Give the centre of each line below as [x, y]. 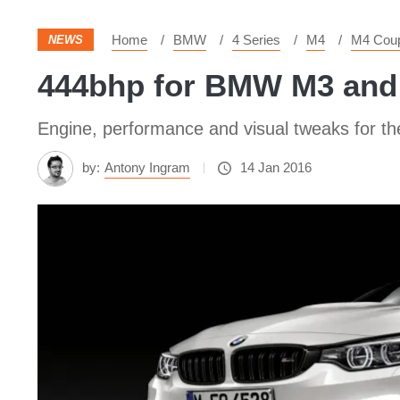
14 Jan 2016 [276, 167]
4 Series [256, 40]
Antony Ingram [147, 167]
